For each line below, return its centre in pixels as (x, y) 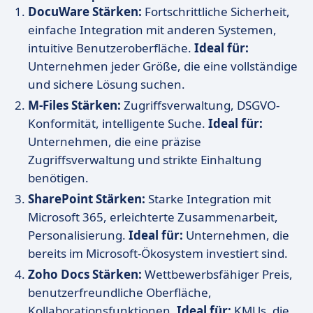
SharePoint (60, 199)
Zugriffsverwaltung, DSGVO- (200, 105)
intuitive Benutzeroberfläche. (111, 48)
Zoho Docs (59, 274)
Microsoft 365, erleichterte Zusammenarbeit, (153, 217)
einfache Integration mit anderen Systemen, (152, 30)
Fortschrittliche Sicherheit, (216, 12)
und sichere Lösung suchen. (107, 84)
